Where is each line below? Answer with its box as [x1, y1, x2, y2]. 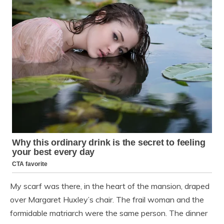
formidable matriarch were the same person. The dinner [10, 208, 207, 218]
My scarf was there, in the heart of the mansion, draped [10, 181, 209, 191]
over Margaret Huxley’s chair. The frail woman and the [10, 194, 204, 205]
